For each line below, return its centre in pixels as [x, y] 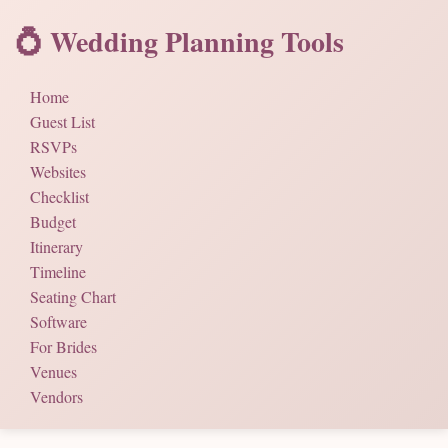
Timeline [58, 271]
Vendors [56, 396]
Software [58, 321]
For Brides [63, 346]
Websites [58, 171]
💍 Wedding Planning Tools [179, 41]
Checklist [59, 196]
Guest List [62, 121]
